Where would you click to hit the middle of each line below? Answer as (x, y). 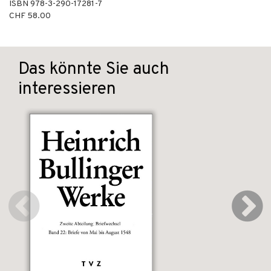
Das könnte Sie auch (94, 70)
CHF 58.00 (30, 16)
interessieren (67, 90)
